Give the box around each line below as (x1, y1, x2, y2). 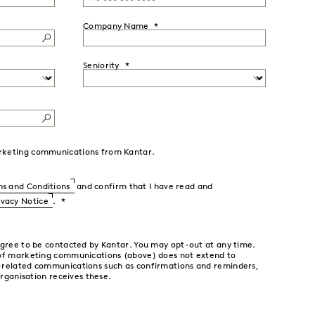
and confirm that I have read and (74, 183, 213, 191)
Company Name (83, 22, 149, 31)
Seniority (83, 62, 120, 70)
